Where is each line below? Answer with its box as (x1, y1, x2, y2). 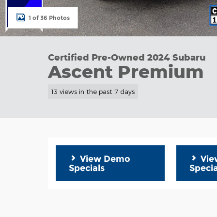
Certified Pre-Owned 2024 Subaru (48, 52, 205, 62)
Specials (69, 162, 105, 173)
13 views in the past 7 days (51, 87, 135, 95)
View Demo (77, 153, 130, 164)
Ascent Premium (48, 61, 204, 82)
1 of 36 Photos (29, 14, 70, 21)
